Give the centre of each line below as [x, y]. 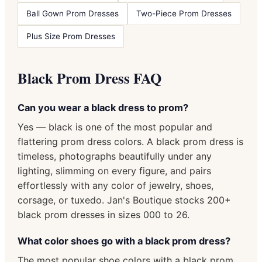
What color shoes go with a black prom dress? [124, 241]
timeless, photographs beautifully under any [115, 156]
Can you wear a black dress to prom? [103, 107]
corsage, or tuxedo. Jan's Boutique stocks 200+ [124, 200]
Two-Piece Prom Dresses [184, 13]
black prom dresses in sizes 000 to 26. [104, 214]
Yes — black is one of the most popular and [115, 127]
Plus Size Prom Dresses [71, 36]
